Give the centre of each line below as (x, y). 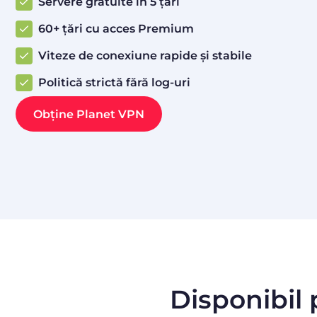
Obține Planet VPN (89, 114)
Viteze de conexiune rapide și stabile (145, 56)
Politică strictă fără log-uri (114, 82)
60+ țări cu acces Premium (116, 29)
